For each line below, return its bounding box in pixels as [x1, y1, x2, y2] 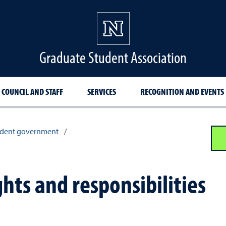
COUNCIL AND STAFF [2, 86, 63, 97]
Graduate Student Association [39, 47, 187, 67]
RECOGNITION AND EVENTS [140, 86, 224, 97]
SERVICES [87, 86, 116, 97]
